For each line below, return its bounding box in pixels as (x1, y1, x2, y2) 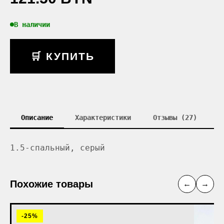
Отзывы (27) (153, 113, 197, 121)
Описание (21, 113, 53, 121)
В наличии (14, 20, 50, 28)
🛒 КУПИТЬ (30, 50, 94, 62)
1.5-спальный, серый (10, 142, 105, 152)
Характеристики (75, 113, 131, 121)
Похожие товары (10, 178, 93, 189)
